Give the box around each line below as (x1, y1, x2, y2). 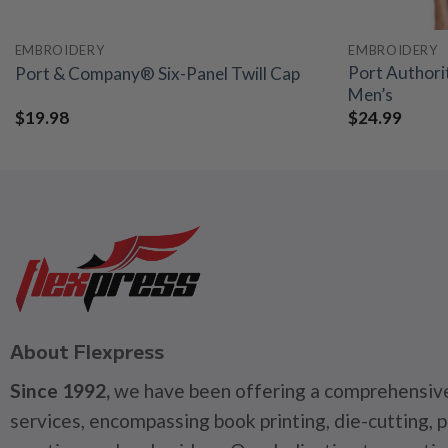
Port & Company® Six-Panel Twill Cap (14, 63, 300, 85)
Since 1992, (9, 379, 110, 403)
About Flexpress (9, 337, 164, 366)
